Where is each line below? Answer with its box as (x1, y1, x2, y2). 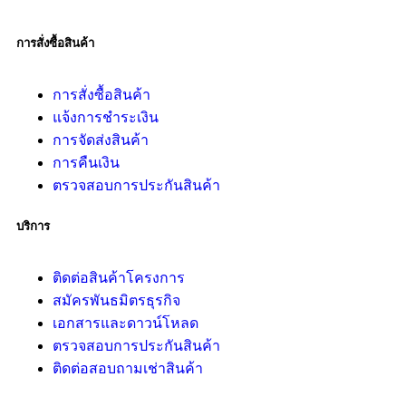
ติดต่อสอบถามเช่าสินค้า (53, 361, 203, 377)
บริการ (16, 219, 50, 234)
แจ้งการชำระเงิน (53, 110, 159, 126)
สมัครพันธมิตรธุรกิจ (53, 293, 180, 309)
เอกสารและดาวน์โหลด (53, 315, 198, 332)
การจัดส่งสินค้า (53, 132, 149, 149)
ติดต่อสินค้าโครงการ (53, 270, 185, 286)
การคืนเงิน (53, 155, 120, 171)
